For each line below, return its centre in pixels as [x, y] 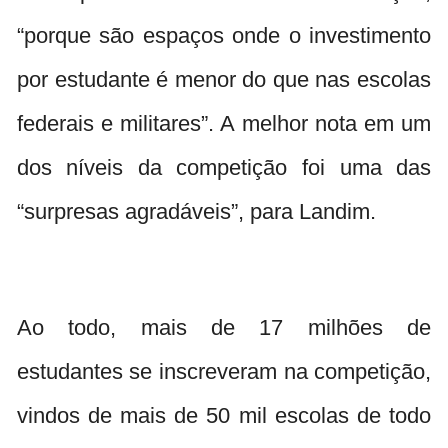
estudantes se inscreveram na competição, [224, 371]
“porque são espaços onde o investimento [224, 35]
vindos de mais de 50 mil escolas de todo [224, 415]
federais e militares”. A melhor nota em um [224, 123]
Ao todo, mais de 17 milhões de [224, 327]
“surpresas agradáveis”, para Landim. [196, 211]
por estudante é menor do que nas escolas [224, 79]
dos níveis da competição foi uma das [224, 167]
